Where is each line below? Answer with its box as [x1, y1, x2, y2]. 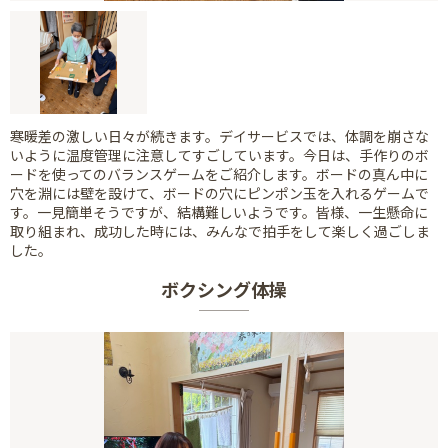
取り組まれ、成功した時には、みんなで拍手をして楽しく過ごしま [10, 220, 430, 241]
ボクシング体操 [161, 275, 287, 302]
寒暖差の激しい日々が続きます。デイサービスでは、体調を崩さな [10, 125, 429, 146]
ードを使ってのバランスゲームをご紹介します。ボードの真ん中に [10, 163, 428, 184]
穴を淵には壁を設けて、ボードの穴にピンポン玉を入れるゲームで [10, 182, 429, 203]
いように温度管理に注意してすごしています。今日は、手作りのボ [10, 144, 429, 165]
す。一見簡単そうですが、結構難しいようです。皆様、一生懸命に [10, 201, 428, 222]
